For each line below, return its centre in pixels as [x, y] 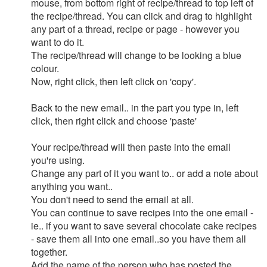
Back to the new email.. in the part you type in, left [135, 108]
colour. [45, 68]
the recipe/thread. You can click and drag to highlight [141, 16]
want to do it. [58, 42]
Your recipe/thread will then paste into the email [131, 147]
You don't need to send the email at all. [112, 199]
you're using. [58, 160]
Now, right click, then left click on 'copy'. [114, 81]
